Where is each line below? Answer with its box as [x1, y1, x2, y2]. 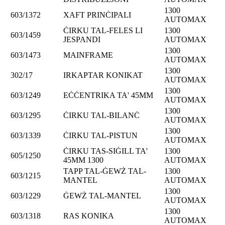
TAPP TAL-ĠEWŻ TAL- [63, 166, 146, 175]
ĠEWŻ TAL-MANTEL [63, 191, 141, 200]
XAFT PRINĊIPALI [63, 10, 131, 19]
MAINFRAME [63, 50, 113, 59]
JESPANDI [63, 35, 100, 44]
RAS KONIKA [63, 211, 114, 220]
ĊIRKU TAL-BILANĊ [63, 110, 140, 120]
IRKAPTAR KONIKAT [63, 70, 143, 79]
